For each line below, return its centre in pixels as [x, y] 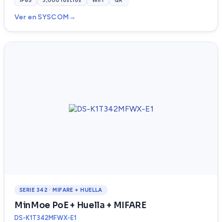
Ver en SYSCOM [42, 17]
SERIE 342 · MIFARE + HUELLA [61, 190]
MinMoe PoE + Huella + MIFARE [80, 206]
